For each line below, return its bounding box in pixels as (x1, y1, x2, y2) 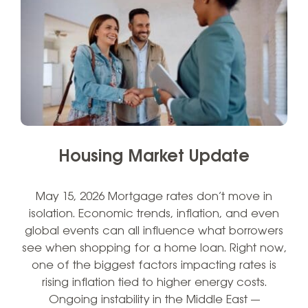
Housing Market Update (58, 148, 250, 167)
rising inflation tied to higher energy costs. (41, 276, 267, 290)
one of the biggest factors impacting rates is (32, 259, 276, 273)
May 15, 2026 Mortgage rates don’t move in (36, 190, 272, 204)
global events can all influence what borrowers (25, 225, 283, 239)
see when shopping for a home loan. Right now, (21, 242, 287, 256)
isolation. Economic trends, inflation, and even (29, 208, 279, 221)
